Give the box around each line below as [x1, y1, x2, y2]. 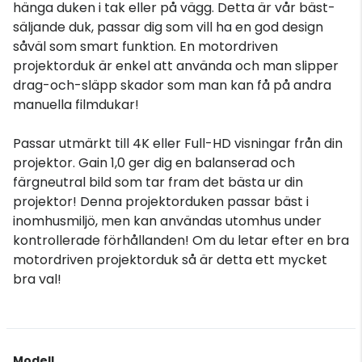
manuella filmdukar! [13, 95, 139, 114]
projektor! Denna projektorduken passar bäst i [13, 192, 309, 211]
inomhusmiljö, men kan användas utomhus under [13, 211, 322, 230]
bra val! [13, 269, 61, 288]
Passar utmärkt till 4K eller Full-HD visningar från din [13, 133, 343, 153]
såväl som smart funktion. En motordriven [13, 36, 278, 56]
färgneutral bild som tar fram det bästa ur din [13, 172, 303, 192]
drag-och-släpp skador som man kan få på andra [13, 75, 331, 95]
